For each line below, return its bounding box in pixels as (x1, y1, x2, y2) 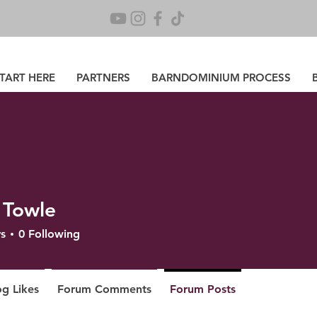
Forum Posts (170, 282, 236, 296)
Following (28, 227, 80, 241)
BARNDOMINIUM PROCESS (151, 71, 291, 84)
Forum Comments (57, 282, 151, 296)
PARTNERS (76, 71, 130, 84)
